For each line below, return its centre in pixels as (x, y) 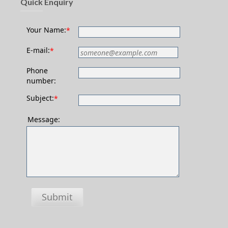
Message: (44, 119)
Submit (57, 197)
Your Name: (46, 30)
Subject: (40, 98)
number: (41, 81)
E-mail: (38, 50)
